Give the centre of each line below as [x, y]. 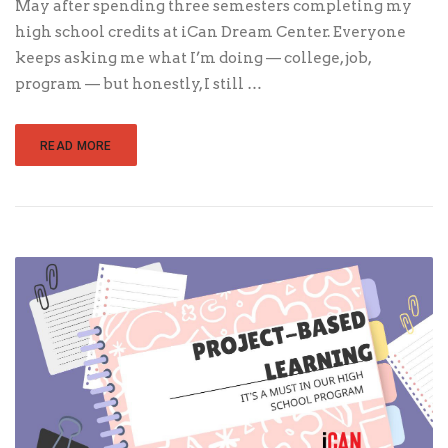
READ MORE [76, 146]
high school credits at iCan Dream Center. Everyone [210, 32]
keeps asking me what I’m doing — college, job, [193, 58]
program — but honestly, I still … [138, 84]
